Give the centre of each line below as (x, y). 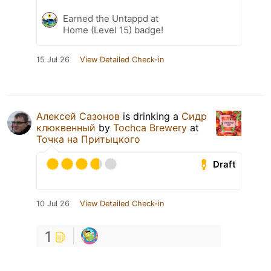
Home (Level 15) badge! (113, 30)
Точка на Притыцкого (88, 139)
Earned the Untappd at (111, 19)
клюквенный (66, 128)
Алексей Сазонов (78, 116)
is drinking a (151, 116)
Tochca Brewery (150, 128)
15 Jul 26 (53, 60)
